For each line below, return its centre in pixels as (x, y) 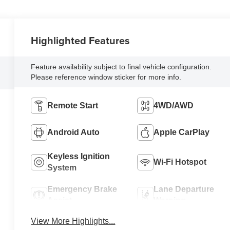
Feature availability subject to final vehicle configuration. (121, 67)
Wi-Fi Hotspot (180, 162)
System (62, 168)
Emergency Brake (82, 189)
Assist (60, 201)
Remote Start (73, 106)
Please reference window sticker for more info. (106, 77)
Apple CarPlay (181, 132)
